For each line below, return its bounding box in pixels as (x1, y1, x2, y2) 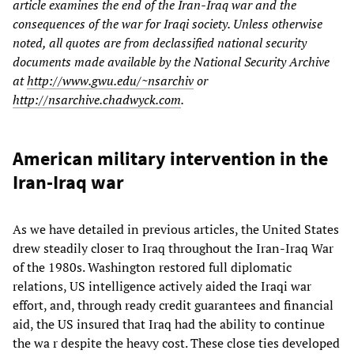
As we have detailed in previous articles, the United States (13, 220, 339, 238)
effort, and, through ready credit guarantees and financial (13, 296, 333, 314)
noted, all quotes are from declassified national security (13, 33, 307, 51)
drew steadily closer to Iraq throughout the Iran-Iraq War (13, 239, 333, 257)
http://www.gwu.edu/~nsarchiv (27, 71, 194, 89)
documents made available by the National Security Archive (13, 52, 330, 70)
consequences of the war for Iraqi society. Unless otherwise (13, 14, 322, 32)
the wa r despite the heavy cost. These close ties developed (13, 333, 340, 352)
